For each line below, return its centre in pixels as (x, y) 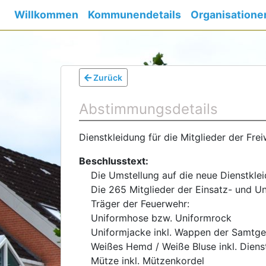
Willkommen (46, 15)
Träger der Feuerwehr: (140, 204)
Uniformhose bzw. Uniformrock (161, 218)
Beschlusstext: (114, 161)
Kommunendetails (134, 15)
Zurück (107, 77)
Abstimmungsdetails (148, 109)
